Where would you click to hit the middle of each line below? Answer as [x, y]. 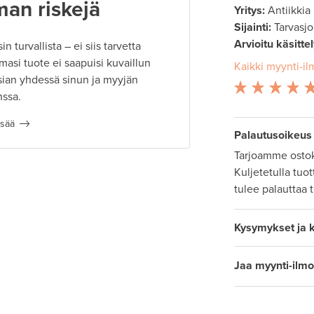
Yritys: [249, 11]
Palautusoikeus [273, 136]
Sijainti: [252, 28]
